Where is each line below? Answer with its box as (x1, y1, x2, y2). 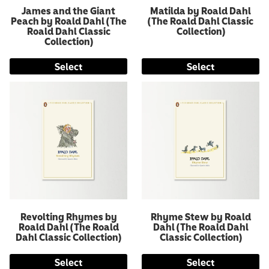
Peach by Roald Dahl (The (10, 12, 127, 29)
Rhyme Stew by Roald (150, 208, 251, 225)
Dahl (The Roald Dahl (153, 218, 249, 235)
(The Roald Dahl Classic (148, 12, 253, 29)
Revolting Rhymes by (20, 208, 117, 225)
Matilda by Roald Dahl (150, 2, 251, 19)
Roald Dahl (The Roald (18, 218, 119, 235)
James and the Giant (22, 2, 115, 19)
